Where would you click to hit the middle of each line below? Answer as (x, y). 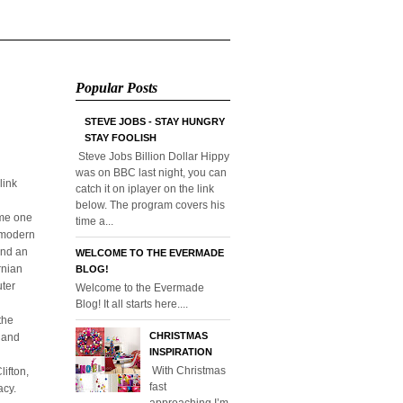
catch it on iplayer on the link (145, 188)
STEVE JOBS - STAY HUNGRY (154, 122)
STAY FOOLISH (120, 138)
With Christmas (187, 370)
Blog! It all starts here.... (132, 304)
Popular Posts (116, 88)
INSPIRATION (180, 352)
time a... (94, 221)
